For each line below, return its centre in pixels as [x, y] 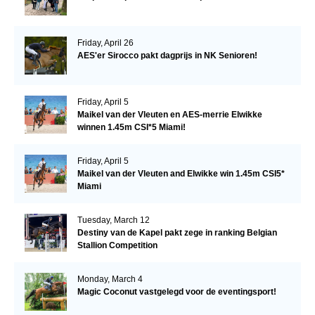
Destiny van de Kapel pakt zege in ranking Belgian [177, 232]
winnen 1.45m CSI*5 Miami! [131, 127]
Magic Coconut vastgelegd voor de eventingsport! [176, 291]
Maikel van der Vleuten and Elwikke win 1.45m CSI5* [181, 173]
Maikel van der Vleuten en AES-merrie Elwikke [169, 114]
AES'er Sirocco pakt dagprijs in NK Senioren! [167, 55]
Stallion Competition [117, 245]
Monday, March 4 [110, 279]
